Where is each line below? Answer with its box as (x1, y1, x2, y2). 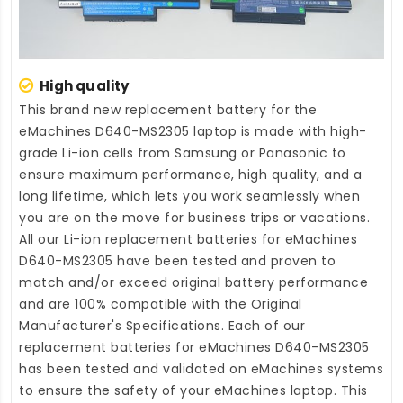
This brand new (19, 100, 125, 119)
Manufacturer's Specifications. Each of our (19, 316, 305, 335)
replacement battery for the (124, 100, 317, 119)
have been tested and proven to (112, 251, 336, 270)
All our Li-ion (19, 229, 105, 248)
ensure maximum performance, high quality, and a (19, 165, 363, 184)
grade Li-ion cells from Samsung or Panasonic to (19, 143, 346, 162)
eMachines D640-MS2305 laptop (19, 121, 237, 140)
